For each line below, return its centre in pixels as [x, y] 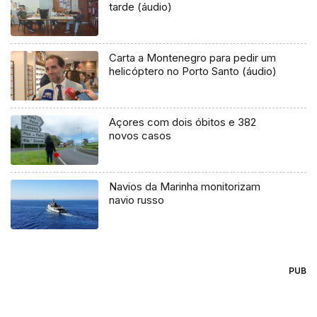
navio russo [138, 200]
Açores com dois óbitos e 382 [183, 122]
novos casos [140, 136]
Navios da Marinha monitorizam [185, 187]
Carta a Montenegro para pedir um [193, 58]
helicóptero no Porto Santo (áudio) [193, 71]
